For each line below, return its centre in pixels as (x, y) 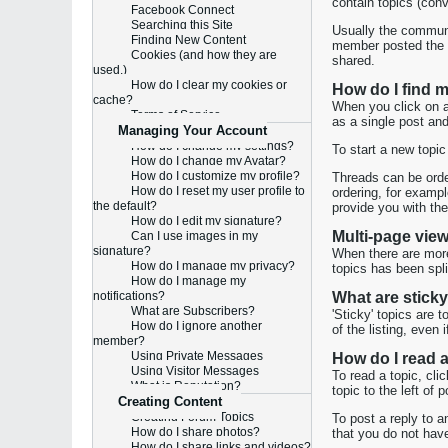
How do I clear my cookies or (209, 85)
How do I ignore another (196, 326)
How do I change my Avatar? (208, 161)
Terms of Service (176, 115)
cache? (113, 100)
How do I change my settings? (212, 146)
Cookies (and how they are (204, 55)
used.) (110, 70)
